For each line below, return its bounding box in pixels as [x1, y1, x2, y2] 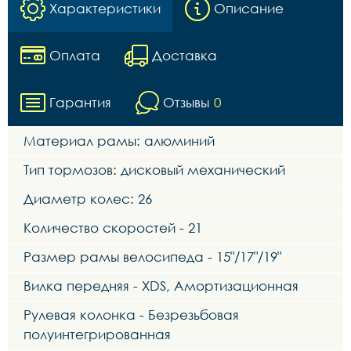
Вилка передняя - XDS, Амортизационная [24, 277, 299, 294]
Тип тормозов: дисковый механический [24, 161, 285, 178]
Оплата [49, 46, 100, 63]
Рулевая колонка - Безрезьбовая [24, 306, 239, 323]
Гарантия [49, 93, 111, 110]
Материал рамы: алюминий [24, 132, 215, 149]
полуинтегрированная [24, 325, 171, 342]
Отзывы [163, 93, 209, 110]
